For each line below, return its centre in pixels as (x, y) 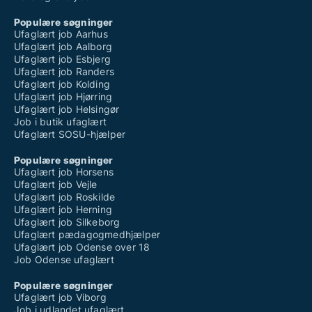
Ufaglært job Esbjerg (62, 59)
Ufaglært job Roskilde (65, 197)
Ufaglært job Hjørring (63, 97)
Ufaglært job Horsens (64, 172)
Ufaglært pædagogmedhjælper (87, 235)
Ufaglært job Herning (63, 210)
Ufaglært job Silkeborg (67, 222)
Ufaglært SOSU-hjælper (70, 134)
